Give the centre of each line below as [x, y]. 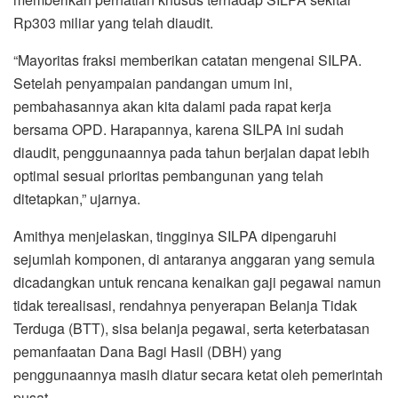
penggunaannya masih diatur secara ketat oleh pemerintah [198, 374]
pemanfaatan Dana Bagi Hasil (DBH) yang [147, 351]
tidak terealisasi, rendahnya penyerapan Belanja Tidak [185, 305]
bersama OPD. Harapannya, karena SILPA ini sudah [179, 129]
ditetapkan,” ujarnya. [77, 198]
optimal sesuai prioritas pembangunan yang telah [168, 175]
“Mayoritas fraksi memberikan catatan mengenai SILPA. [187, 60]
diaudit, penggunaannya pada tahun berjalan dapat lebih [191, 152]
